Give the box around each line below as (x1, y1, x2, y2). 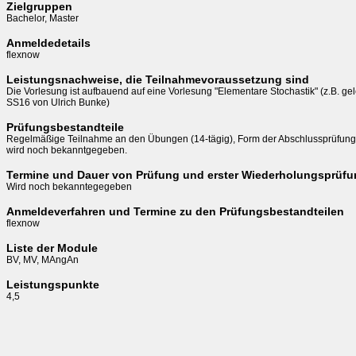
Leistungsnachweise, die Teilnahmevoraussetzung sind (6, 72, 309, 86)
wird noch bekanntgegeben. (6, 144, 130, 156)
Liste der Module (6, 241, 98, 254)
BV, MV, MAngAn (6, 253, 79, 265)
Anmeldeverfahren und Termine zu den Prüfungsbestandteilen (6, 204, 344, 218)
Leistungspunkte (6, 277, 99, 291)
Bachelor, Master (6, 12, 79, 24)
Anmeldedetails (6, 36, 91, 49)
